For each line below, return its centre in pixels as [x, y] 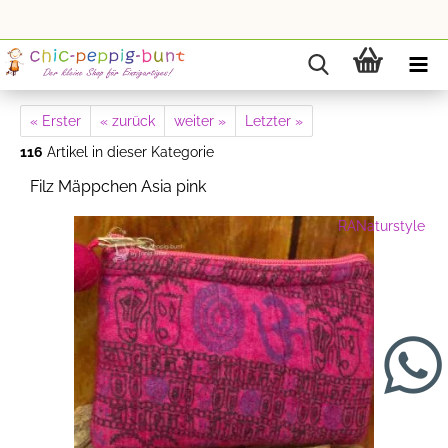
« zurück [127, 121]
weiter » [200, 121]
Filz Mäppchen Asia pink [118, 186]
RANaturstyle [381, 226]
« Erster [55, 121]
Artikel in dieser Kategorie [128, 152]
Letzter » [274, 121]
